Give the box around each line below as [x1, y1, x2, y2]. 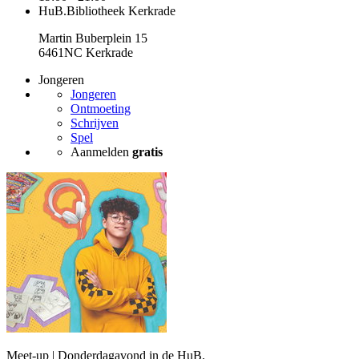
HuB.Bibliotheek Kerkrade [38, 4, 175, 18]
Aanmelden [71, 145, 132, 159]
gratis [132, 145, 163, 159]
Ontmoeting [71, 102, 131, 116]
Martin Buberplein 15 [38, 31, 147, 46]
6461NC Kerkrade [38, 46, 133, 60]
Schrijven [71, 116, 119, 131]
